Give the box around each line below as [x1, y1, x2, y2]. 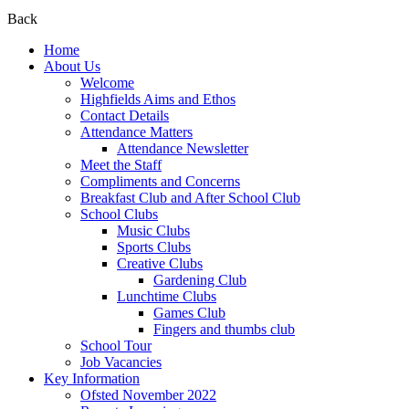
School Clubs [80, 206, 158, 223]
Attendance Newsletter [117, 141, 248, 157]
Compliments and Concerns [80, 173, 240, 190]
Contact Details [80, 108, 169, 124]
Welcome [80, 75, 134, 91]
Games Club [153, 305, 225, 321]
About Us [44, 58, 100, 75]
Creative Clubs [117, 256, 203, 272]
